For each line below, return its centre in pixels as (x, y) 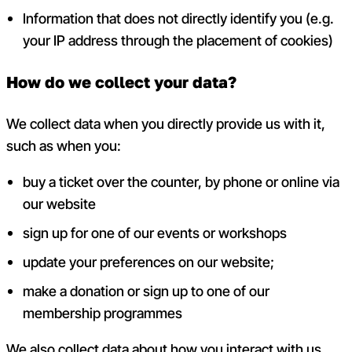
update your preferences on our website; (150, 262)
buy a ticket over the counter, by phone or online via (181, 181)
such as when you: (64, 146)
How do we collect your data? (121, 83)
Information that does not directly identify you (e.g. (179, 19)
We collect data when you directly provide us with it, (166, 124)
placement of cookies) (265, 41)
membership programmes (103, 313)
